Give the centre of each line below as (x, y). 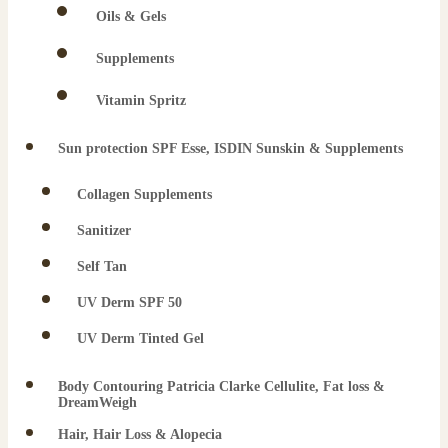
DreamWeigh (97, 402)
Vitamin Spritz (141, 100)
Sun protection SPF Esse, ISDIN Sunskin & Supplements (230, 148)
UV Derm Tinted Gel (140, 338)
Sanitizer (104, 230)
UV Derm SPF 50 (129, 302)
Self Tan (102, 266)
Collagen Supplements (144, 194)
